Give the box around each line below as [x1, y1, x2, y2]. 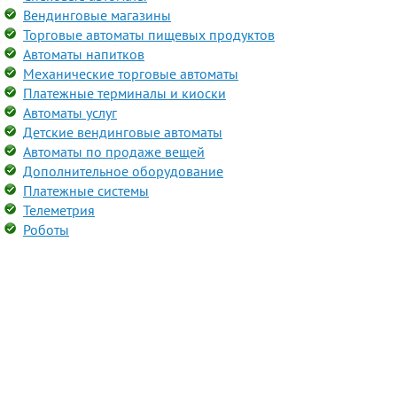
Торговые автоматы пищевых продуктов [23, 26, 275, 43]
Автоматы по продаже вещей [23, 143, 205, 160]
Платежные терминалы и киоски [23, 84, 226, 102]
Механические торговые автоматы [23, 65, 238, 82]
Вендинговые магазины [23, 6, 171, 24]
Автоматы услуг [23, 104, 117, 121]
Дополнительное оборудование [23, 162, 223, 180]
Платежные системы [23, 182, 149, 199]
